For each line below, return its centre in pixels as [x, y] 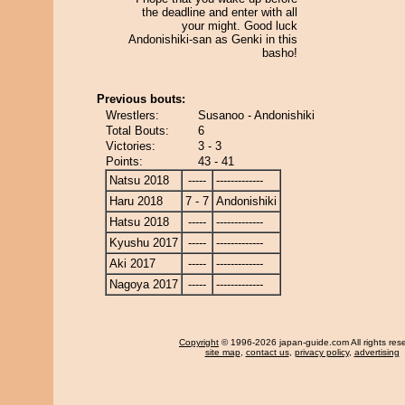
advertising [377, 352]
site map [222, 352]
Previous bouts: [141, 99]
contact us [267, 352]
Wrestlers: [132, 115]
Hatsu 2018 [139, 222]
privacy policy [321, 352]
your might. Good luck [240, 26]
